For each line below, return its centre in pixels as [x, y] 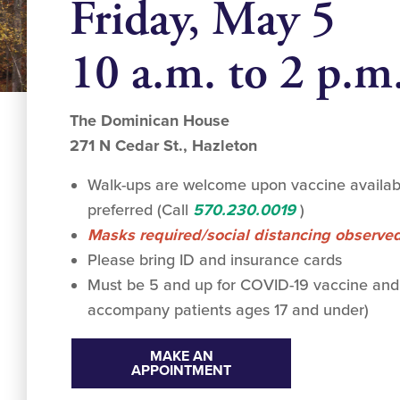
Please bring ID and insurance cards [215, 260]
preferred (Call [140, 210]
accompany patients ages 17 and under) [228, 310]
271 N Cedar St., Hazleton [163, 146]
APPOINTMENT [181, 371]
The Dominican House [150, 121]
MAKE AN [181, 356]
